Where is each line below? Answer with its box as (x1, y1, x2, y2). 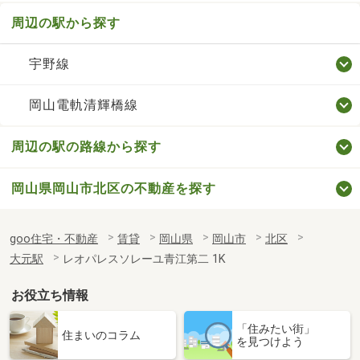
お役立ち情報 (11, 287, 89, 303)
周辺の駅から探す (11, 14, 121, 31)
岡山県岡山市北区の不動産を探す (11, 180, 216, 196)
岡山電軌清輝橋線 (28, 96, 138, 112)
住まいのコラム (62, 328, 141, 342)
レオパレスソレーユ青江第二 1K (63, 252, 226, 266)
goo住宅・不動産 (10, 231, 98, 246)
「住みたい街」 (236, 321, 315, 335)
